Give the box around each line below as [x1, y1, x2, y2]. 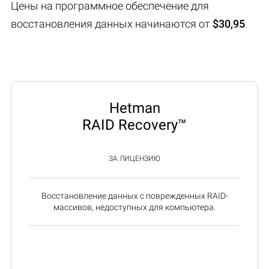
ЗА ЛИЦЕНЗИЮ [109, 154, 160, 163]
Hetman [109, 99, 160, 116]
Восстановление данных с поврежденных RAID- [41, 190, 228, 201]
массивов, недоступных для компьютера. [53, 202, 216, 212]
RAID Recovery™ [82, 116, 187, 133]
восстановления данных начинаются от [11, 17, 213, 30]
